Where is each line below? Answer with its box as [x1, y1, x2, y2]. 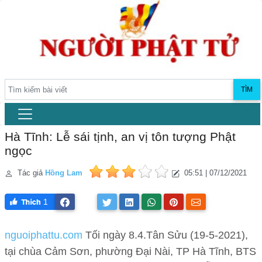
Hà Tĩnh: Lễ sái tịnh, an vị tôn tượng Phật [5, 130, 236, 144]
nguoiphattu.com [5, 229, 82, 242]
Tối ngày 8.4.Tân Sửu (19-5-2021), [82, 229, 248, 242]
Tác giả [15, 168, 45, 178]
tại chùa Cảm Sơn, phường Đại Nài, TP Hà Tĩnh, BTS [5, 246, 256, 258]
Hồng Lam [45, 168, 82, 178]
